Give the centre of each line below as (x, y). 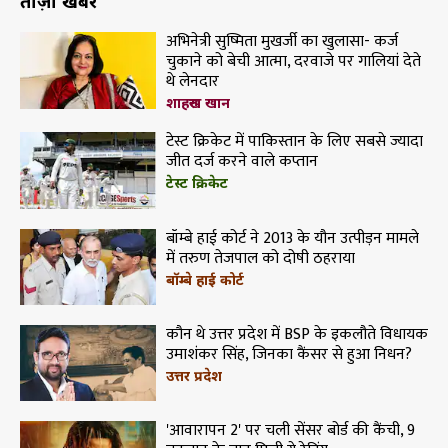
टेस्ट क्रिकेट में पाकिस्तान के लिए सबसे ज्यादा (294, 142)
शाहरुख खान (197, 103)
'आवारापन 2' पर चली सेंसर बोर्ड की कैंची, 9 (290, 431)
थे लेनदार (192, 82)
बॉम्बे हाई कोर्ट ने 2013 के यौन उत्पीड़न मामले (292, 238)
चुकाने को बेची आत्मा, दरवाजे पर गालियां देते (293, 62)
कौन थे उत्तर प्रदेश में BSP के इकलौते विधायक (296, 334)
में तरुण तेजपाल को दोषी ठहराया (260, 258)
